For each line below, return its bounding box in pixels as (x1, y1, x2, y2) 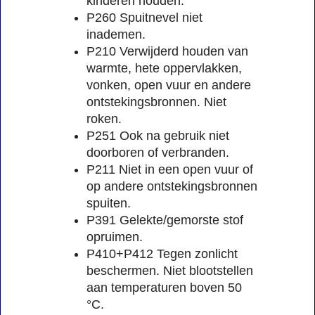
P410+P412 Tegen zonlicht (86, 247, 238, 262)
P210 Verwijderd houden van (86, 44, 248, 59)
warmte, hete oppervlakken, (86, 61, 242, 76)
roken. (86, 112, 122, 127)
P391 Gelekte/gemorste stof (86, 213, 243, 228)
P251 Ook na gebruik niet (86, 129, 229, 143)
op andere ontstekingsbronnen (86, 179, 257, 194)
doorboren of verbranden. (86, 146, 229, 160)
